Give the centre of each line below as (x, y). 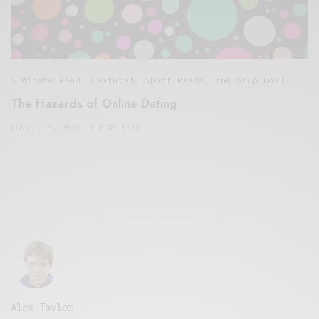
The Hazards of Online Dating (94, 104)
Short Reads (174, 81)
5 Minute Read (46, 81)
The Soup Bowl (250, 81)
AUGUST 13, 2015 (46, 128)
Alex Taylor (42, 308)
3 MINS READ (115, 128)
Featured (113, 81)
